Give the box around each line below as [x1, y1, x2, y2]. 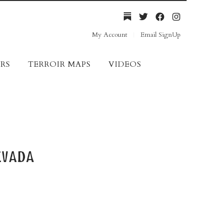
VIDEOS [108, 59, 141, 70]
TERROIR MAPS [27, 59, 91, 70]
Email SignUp [140, 30, 181, 40]
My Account [91, 30, 127, 40]
